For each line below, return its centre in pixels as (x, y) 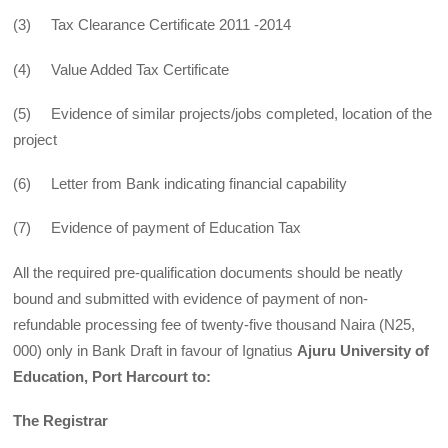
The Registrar (61, 420)
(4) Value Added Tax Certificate (121, 69)
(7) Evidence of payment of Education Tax (157, 228)
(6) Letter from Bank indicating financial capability (180, 184)
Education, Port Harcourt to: (112, 376)
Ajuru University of (363, 350)
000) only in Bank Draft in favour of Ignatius (155, 350)
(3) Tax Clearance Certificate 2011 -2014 (152, 25)
